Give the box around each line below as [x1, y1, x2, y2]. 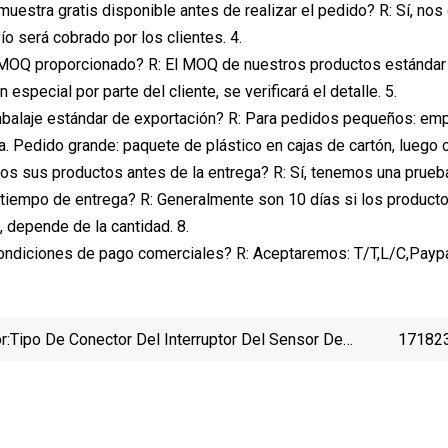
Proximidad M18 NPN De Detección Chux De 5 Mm [10, 357, 368, 377]
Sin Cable [10, 384, 76, 404]
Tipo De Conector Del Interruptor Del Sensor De [10, 330, 343, 350]
